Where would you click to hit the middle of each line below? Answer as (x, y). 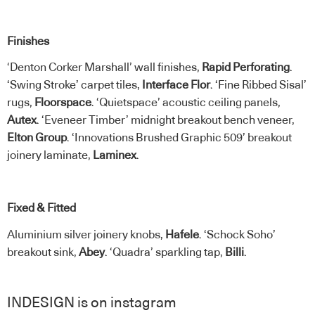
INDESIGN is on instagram (92, 303)
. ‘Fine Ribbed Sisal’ (258, 85)
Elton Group (37, 138)
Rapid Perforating (246, 68)
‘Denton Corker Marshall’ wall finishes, (104, 68)
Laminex (115, 156)
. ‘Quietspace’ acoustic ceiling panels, (186, 103)
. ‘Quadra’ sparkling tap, (165, 252)
